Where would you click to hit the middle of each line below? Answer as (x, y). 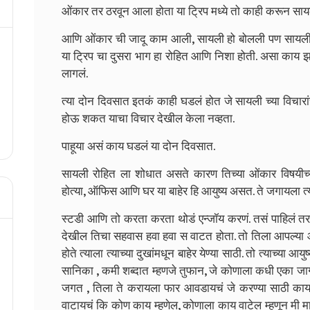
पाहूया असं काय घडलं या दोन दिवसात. (138, 146)
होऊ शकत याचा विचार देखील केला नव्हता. (148, 119)
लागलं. (75, 74)
